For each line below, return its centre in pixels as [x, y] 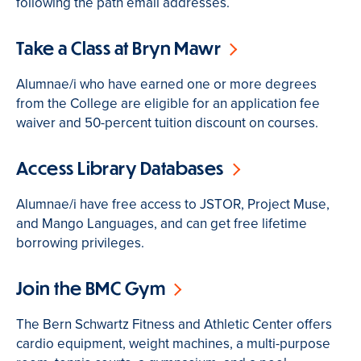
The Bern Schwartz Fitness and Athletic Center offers [174, 324]
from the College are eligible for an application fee [168, 104]
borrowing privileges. [80, 243]
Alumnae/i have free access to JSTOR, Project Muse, [173, 204]
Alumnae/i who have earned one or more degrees [166, 84]
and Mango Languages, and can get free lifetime [162, 224]
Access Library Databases [120, 168]
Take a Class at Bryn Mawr [119, 48]
